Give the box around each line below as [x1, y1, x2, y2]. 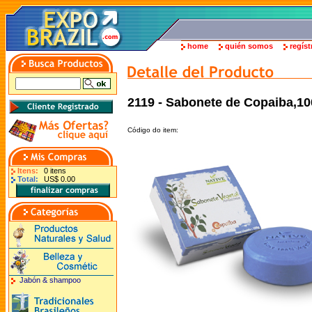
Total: [17, 175, 38, 183]
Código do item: [127, 126, 178, 134]
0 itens [44, 166, 66, 175]
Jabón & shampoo [19, 276, 81, 284]
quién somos [225, 42, 273, 50]
